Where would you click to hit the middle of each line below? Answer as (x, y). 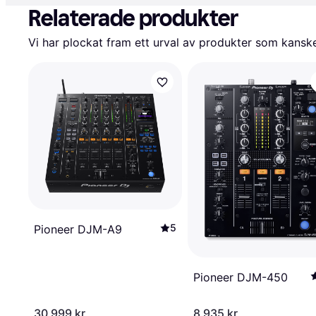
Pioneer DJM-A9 (78, 229)
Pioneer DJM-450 (241, 278)
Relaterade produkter (133, 18)
